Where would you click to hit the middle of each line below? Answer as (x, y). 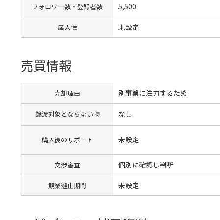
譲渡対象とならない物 (67, 114)
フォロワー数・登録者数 (67, 6)
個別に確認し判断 (146, 164)
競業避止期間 (67, 185)
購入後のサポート (67, 140)
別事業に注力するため (153, 93)
